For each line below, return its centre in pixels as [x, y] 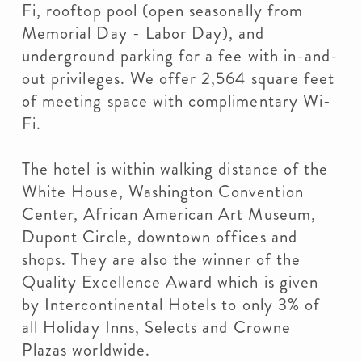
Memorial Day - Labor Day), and [143, 33]
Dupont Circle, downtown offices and [160, 237]
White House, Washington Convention [163, 192]
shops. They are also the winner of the [161, 259]
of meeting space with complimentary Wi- [177, 101]
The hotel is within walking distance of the [175, 169]
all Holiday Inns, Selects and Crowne [156, 327]
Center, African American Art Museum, [169, 214]
